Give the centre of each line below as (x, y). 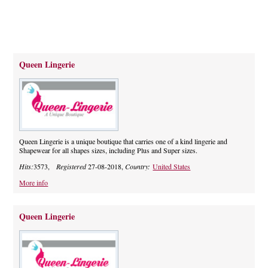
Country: (139, 167)
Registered (71, 167)
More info (34, 183)
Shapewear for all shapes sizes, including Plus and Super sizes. (109, 150)
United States (172, 167)
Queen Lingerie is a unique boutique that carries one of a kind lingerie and (124, 141)
